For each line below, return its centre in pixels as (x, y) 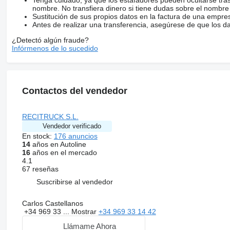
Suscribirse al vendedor (74, 182)
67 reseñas (40, 169)
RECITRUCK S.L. (50, 116)
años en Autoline (58, 144)
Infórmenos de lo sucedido (55, 48)
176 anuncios (75, 136)
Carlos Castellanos (52, 203)
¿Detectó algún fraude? (50, 40)
